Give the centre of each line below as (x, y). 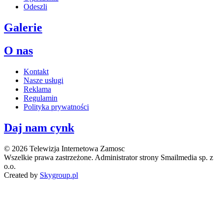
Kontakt (36, 72)
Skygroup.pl (59, 175)
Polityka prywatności (56, 107)
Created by (22, 175)
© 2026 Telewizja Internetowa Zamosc (64, 148)
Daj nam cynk (39, 127)
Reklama (37, 89)
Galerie (23, 28)
